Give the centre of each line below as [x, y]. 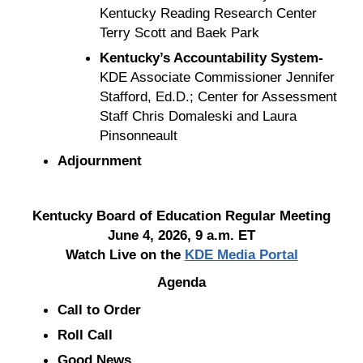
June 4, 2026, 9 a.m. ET [181, 235]
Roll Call [85, 334]
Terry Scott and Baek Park [179, 32]
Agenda [181, 282]
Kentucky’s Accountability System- [211, 57]
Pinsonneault [138, 135]
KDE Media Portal [241, 254]
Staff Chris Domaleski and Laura [198, 115]
